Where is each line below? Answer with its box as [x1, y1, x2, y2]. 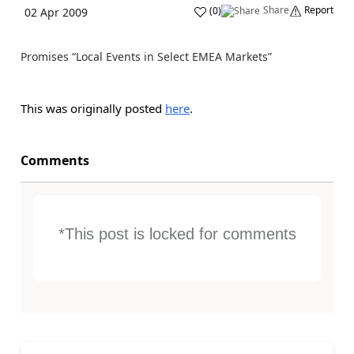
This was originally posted [21, 100, 165, 116]
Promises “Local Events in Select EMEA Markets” [21, 49, 272, 64]
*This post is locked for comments [58, 225, 296, 243]
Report [304, 3, 333, 17]
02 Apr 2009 [24, 5, 88, 20]
